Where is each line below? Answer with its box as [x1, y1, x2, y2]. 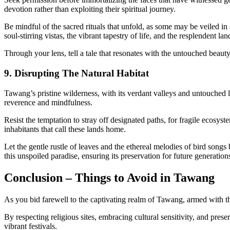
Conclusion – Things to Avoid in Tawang [4, 170, 215, 184]
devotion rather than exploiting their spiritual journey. [4, 5, 176, 14]
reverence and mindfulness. [4, 98, 92, 107]
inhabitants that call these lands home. [4, 124, 126, 133]
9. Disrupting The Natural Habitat [4, 68, 149, 79]
